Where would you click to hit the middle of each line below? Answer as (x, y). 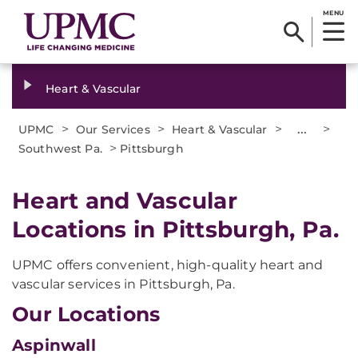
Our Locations (86, 314)
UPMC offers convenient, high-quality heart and (168, 265)
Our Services (113, 129)
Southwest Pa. (60, 149)
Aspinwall (54, 345)
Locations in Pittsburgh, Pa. (175, 229)
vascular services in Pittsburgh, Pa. (123, 284)
